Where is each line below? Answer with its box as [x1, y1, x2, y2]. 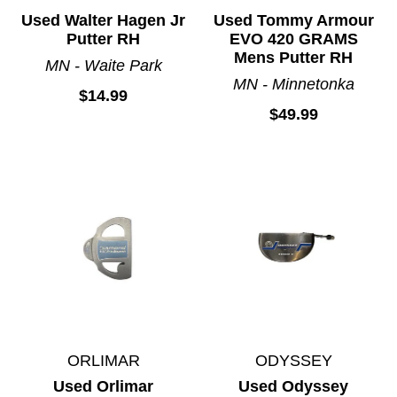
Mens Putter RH [234, 49, 354, 67]
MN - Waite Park [44, 57, 162, 75]
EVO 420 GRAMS [229, 30, 358, 49]
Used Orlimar [53, 377, 154, 395]
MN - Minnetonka [232, 75, 354, 94]
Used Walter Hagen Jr [21, 12, 186, 30]
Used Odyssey [238, 377, 349, 395]
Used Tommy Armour [213, 12, 374, 30]
